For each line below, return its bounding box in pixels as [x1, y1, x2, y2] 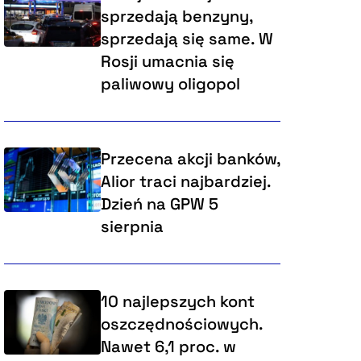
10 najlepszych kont [100, 291, 255, 313]
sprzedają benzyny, [100, 6, 252, 27]
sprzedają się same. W [100, 28, 273, 50]
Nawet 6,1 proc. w [100, 336, 236, 358]
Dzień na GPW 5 [100, 193, 218, 215]
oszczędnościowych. [100, 313, 263, 335]
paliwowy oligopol [100, 73, 240, 95]
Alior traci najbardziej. [100, 171, 271, 193]
